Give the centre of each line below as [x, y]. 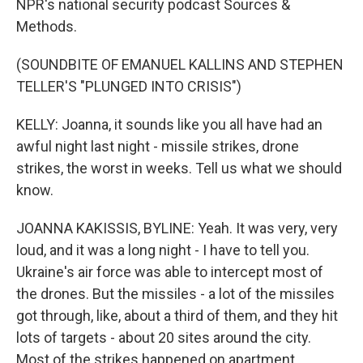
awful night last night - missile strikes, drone [158, 146]
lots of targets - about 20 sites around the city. [164, 337]
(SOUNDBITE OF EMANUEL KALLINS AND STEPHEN [180, 64]
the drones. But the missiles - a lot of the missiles [175, 294]
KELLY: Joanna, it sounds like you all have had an [169, 124]
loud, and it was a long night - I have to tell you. [163, 250]
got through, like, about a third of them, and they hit [177, 316]
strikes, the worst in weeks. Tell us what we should [179, 168]
